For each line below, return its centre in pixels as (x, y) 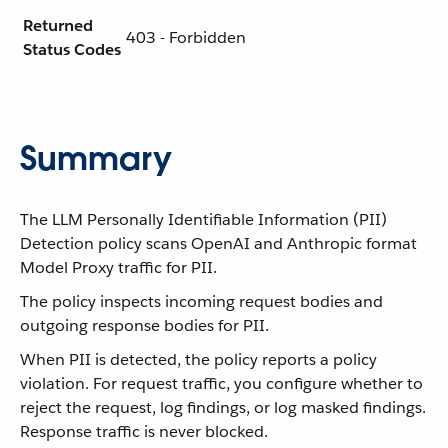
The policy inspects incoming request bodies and (201, 301)
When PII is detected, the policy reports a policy (198, 359)
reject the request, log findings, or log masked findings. (223, 407)
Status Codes (72, 49)
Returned (58, 25)
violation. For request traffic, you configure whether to (221, 383)
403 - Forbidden (186, 37)
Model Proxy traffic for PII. (118, 267)
